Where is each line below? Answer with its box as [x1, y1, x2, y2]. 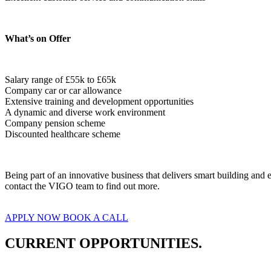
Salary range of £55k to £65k [5, 74, 116, 85]
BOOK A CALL [63, 212, 128, 223]
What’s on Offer [5, 33, 71, 44]
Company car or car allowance [5, 85, 122, 96]
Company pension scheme [5, 117, 105, 128]
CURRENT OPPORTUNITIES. [5, 235, 202, 251]
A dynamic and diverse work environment [5, 106, 165, 117]
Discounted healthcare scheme [5, 128, 125, 139]
